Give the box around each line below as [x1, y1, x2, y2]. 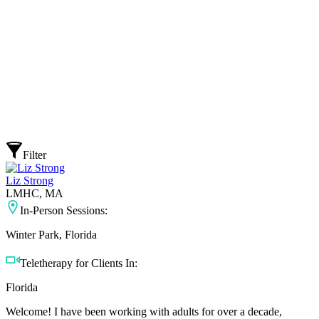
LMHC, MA [6, 187, 63, 199]
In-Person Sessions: [20, 204, 108, 216]
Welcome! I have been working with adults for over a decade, [6, 305, 282, 318]
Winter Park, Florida [6, 228, 97, 241]
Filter [23, 148, 46, 161]
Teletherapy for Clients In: [20, 256, 137, 269]
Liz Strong [6, 174, 53, 187]
